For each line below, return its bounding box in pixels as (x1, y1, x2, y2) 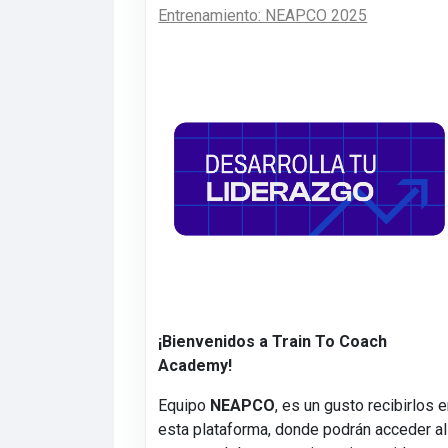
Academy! (158, 356, 233, 376)
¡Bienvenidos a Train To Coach (158, 332, 388, 352)
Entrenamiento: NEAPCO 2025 (158, 5, 368, 25)
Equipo (158, 396, 211, 416)
